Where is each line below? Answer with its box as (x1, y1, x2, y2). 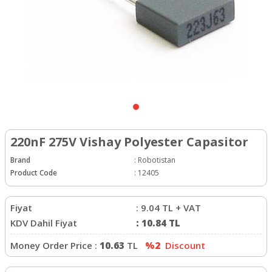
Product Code (10, 167, 57, 178)
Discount (163, 239, 205, 251)
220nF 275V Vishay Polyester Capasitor (10, 133, 248, 150)
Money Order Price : (10, 239, 100, 251)
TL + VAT (160, 201, 201, 214)
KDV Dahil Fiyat (10, 216, 77, 229)
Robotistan (138, 154, 175, 165)
